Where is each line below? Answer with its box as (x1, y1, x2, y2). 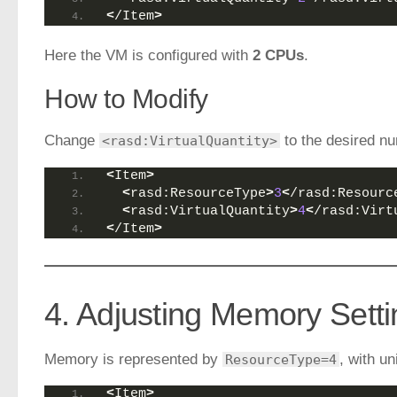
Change (44, 131, 99, 149)
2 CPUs (253, 46, 304, 64)
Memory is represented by (44, 350, 222, 368)
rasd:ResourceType (130, 185, 266, 201)
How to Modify (44, 83, 208, 113)
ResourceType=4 (225, 351, 337, 367)
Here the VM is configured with (44, 46, 253, 64)
